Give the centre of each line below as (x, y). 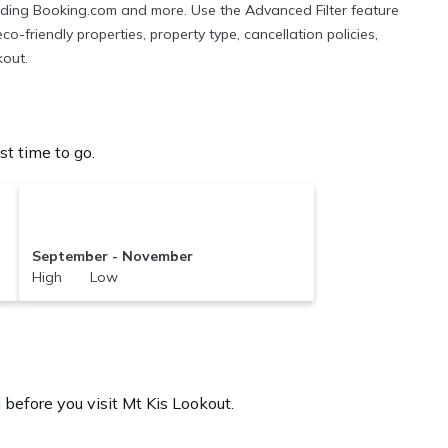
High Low (74, 277)
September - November (112, 256)
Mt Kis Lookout (176, 403)
